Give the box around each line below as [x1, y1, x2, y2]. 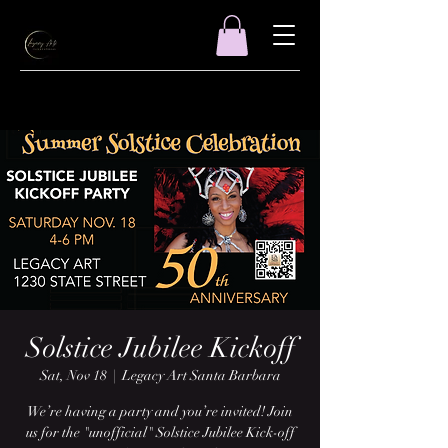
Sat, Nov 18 [39, 366, 107, 384]
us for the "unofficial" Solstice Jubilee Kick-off [25, 423, 295, 441]
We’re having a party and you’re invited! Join [27, 402, 293, 420]
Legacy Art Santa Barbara [121, 366, 281, 384]
